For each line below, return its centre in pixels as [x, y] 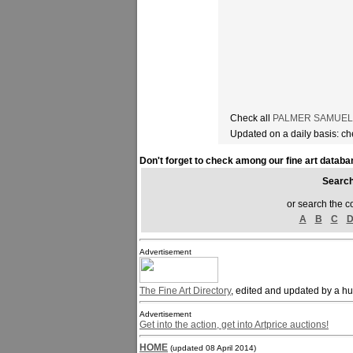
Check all [252, 118]
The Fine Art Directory [185, 291]
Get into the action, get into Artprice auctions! [234, 325]
